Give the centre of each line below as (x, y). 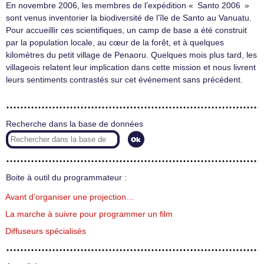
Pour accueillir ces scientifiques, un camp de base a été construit (126, 30)
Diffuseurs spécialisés (46, 232)
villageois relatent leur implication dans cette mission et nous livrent (131, 67)
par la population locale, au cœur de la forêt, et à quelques (115, 43)
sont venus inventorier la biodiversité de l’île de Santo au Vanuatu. (129, 18)
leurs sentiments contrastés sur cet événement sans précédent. (124, 80)
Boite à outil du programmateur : (66, 177)
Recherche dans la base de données (75, 124)
